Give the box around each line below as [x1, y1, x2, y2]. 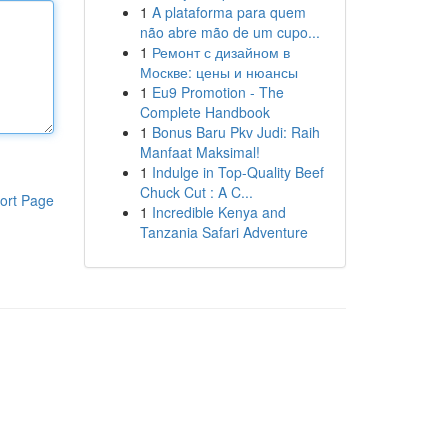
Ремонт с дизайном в [151, 42, 290, 62]
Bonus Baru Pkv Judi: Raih [151, 122, 320, 142]
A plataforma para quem [151, 2, 306, 22]
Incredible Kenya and [151, 202, 286, 222]
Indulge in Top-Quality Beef [151, 162, 324, 182]
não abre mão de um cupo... [139, 22, 320, 42]
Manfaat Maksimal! [139, 142, 260, 162]
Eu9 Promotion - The [151, 82, 284, 102]
